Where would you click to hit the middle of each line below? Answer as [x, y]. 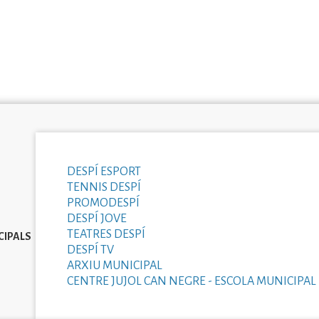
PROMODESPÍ [103, 203]
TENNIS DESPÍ [104, 187]
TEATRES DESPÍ [106, 234]
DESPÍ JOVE [96, 218]
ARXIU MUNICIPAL [114, 265]
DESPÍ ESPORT [104, 171]
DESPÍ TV [90, 250]
